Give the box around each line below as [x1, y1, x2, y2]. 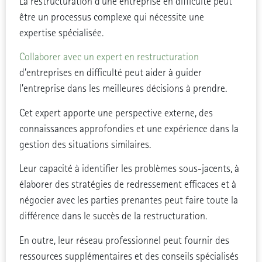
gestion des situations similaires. [19, 138, 151, 151]
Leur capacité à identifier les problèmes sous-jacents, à [19, 163, 239, 175]
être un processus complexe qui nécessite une [19, 11, 204, 24]
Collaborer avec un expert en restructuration [19, 51, 199, 64]
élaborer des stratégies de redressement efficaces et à [19, 178, 236, 191]
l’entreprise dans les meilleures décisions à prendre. [19, 82, 227, 95]
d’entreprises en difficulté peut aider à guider [19, 67, 202, 80]
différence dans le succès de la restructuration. [19, 210, 207, 223]
